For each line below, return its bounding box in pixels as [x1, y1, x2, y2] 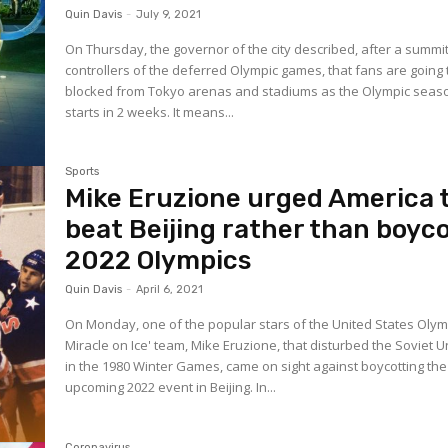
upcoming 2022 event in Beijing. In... [256, 378, 277, 397]
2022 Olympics [65, 245, 252, 277]
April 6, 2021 [136, 283, 204, 297]
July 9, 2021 [136, 7, 202, 21]
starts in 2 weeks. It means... [173, 102, 235, 121]
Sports [65, 165, 100, 179]
